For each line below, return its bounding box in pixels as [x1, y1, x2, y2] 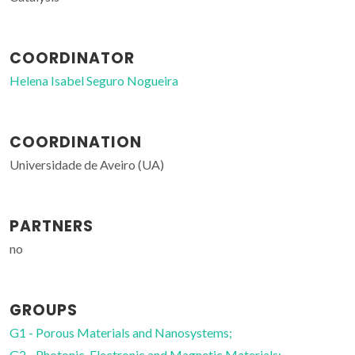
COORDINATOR [10, 48, 135, 69]
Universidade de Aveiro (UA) [10, 157, 164, 172]
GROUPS [10, 300, 78, 321]
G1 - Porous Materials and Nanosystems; [10, 325, 232, 340]
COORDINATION [10, 132, 142, 153]
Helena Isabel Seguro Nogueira [10, 73, 178, 88]
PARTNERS [10, 216, 94, 237]
